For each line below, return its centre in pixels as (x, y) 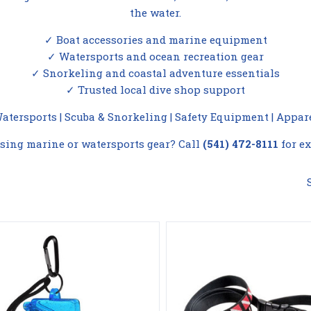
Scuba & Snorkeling (116, 117)
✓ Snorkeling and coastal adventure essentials (155, 73)
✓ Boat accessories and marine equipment (155, 40)
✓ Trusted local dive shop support (155, 90)
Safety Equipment (222, 117)
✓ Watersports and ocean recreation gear (155, 57)
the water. (155, 13)
